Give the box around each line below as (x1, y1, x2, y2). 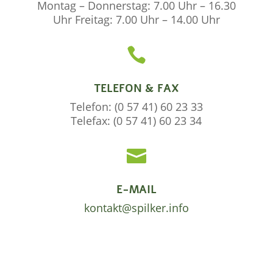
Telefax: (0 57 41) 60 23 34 (71, 113, 202, 128)
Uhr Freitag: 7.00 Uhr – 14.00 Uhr (52, 12, 220, 27)
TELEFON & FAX (93, 80, 179, 96)
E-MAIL (116, 182, 157, 197)
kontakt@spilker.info (83, 200, 189, 215)
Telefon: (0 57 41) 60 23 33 (69, 99, 203, 114)
